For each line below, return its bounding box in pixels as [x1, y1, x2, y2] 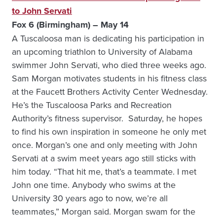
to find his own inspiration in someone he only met [12, 125, 206, 138]
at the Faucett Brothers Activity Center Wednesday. [12, 85, 208, 98]
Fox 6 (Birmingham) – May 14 [12, 18, 129, 31]
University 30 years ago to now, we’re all [12, 192, 168, 204]
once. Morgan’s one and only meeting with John [12, 139, 197, 151]
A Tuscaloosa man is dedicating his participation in [12, 32, 204, 44]
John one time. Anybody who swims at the [12, 179, 176, 191]
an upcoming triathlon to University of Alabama [12, 45, 192, 58]
